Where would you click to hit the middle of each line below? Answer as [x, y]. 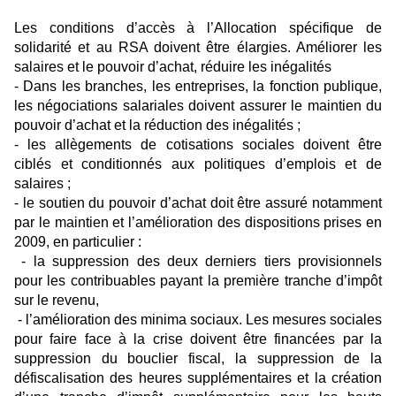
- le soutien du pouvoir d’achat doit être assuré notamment [198, 203]
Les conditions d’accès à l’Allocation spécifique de [198, 28]
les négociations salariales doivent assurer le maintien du [198, 106]
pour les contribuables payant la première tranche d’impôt [198, 281]
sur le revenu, [57, 301]
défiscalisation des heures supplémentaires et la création [198, 378]
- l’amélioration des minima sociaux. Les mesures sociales [198, 320]
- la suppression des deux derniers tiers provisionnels [198, 262]
